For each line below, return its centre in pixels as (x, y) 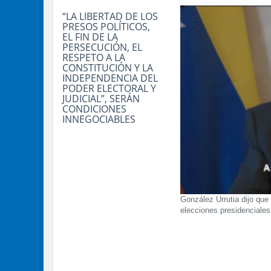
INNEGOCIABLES (99, 119)
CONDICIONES (94, 109)
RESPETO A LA (94, 58)
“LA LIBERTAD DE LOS (110, 17)
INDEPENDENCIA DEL (110, 78)
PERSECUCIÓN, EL (102, 47)
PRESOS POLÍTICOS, (106, 27)
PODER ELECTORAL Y (109, 89)
